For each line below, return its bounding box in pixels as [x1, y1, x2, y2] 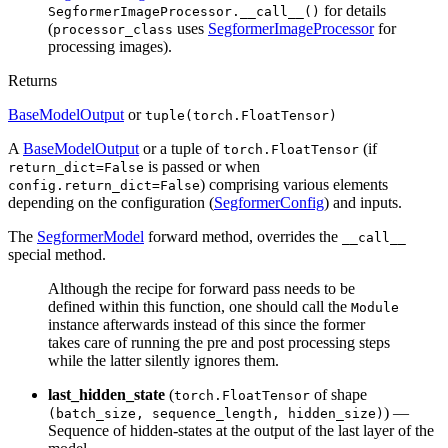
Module [351, 299, 399, 315]
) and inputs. [324, 193, 402, 211]
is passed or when [144, 157, 260, 175]
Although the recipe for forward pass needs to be [48, 279, 355, 297]
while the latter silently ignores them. [48, 351, 279, 369]
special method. [8, 245, 106, 263]
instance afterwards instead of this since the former [48, 315, 365, 333]
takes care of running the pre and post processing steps [48, 333, 390, 351]
